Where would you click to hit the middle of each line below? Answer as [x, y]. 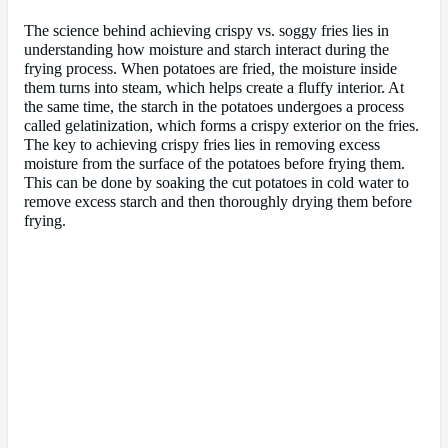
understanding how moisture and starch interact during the [206, 49]
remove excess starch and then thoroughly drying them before [218, 201]
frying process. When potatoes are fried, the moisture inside [210, 68]
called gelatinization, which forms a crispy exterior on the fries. [221, 125]
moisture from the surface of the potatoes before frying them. [214, 163]
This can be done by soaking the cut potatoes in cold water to [216, 182]
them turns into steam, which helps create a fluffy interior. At [214, 87]
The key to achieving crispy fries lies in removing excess [202, 144]
